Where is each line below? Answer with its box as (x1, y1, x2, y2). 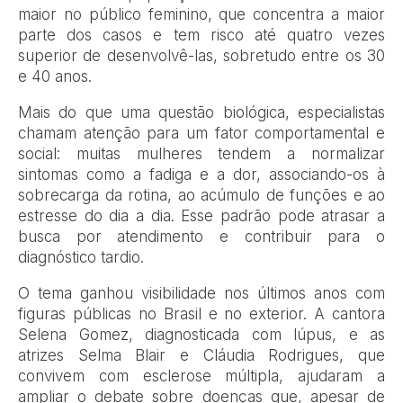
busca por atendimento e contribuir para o (18, 227, 385, 246)
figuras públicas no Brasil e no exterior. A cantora (18, 304, 385, 323)
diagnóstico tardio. (18, 247, 144, 266)
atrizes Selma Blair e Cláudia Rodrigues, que (18, 345, 385, 364)
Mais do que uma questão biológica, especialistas (18, 103, 385, 121)
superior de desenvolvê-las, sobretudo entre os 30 (18, 46, 385, 65)
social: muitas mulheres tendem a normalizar (18, 144, 385, 163)
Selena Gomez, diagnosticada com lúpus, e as (18, 325, 385, 344)
